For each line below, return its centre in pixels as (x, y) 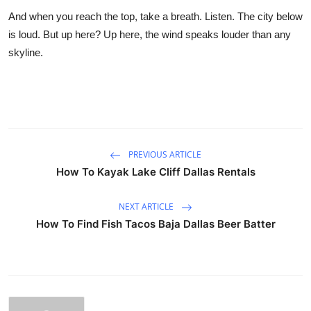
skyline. (26, 52)
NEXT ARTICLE (147, 206)
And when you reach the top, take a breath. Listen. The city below (155, 16)
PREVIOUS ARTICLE (164, 154)
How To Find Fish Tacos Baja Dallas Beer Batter (155, 224)
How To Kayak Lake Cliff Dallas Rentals (155, 171)
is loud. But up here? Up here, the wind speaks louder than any (150, 34)
